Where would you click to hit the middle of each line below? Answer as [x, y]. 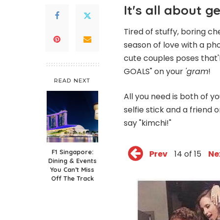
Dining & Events [72, 160]
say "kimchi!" [148, 123]
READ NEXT [72, 80]
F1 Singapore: [72, 151]
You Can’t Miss [72, 169]
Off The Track [72, 178]
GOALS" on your [154, 71]
